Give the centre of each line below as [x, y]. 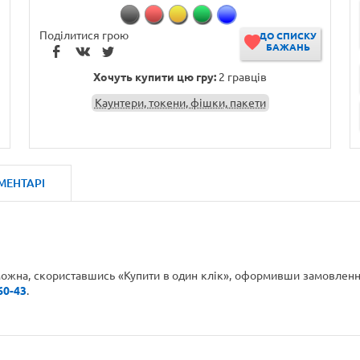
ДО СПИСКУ [288, 36]
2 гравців [241, 77]
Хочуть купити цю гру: [155, 77]
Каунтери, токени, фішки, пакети [180, 103]
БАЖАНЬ [288, 47]
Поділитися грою [84, 35]
